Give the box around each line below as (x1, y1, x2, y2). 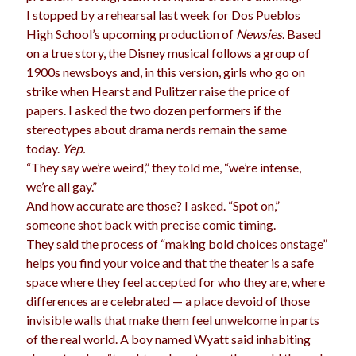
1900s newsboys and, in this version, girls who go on (26, 64, 306, 80)
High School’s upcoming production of (26, 26, 237, 42)
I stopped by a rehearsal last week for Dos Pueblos (26, 7, 301, 23)
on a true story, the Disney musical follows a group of (26, 45, 311, 61)
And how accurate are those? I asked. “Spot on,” (26, 198, 281, 214)
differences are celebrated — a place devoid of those (26, 293, 311, 309)
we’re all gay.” (26, 179, 98, 195)
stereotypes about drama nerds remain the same (26, 122, 288, 137)
